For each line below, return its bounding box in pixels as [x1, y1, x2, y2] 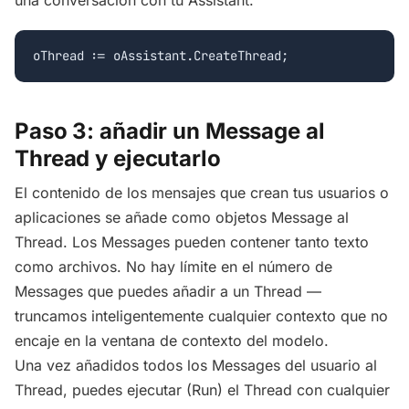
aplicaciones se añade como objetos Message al [15, 208, 349, 227]
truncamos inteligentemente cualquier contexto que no [15, 307, 388, 326]
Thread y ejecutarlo [15, 144, 221, 172]
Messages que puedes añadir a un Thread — [15, 282, 321, 301]
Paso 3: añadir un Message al [15, 117, 325, 144]
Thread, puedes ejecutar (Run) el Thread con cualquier [15, 381, 390, 400]
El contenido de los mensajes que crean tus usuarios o [15, 184, 389, 203]
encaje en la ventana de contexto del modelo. [15, 331, 329, 351]
